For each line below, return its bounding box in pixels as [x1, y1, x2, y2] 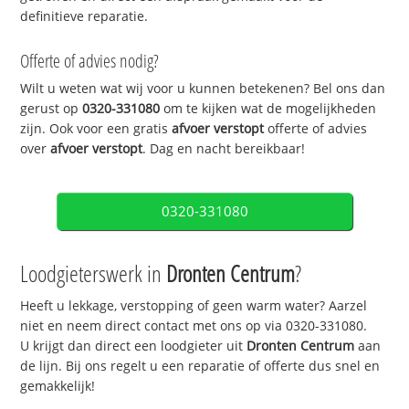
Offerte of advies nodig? [20, 48, 160, 74]
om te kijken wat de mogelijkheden [160, 100, 377, 118]
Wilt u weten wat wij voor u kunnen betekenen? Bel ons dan [20, 79, 386, 98]
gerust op [20, 100, 83, 118]
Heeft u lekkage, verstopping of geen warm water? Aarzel [20, 297, 368, 315]
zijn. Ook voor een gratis [20, 120, 173, 138]
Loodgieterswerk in [20, 257, 167, 289]
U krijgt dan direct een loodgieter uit [20, 337, 247, 355]
